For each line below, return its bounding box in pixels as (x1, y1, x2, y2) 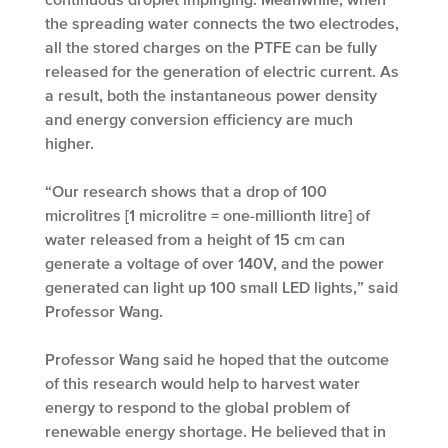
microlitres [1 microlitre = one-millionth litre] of (45, 206, 370, 225)
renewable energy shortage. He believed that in (45, 422, 386, 441)
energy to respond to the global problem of (45, 398, 350, 417)
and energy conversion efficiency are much (45, 110, 353, 129)
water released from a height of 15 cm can (45, 230, 345, 249)
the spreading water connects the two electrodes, (45, 14, 399, 33)
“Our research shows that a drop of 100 (45, 182, 327, 201)
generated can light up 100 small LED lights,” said (45, 278, 398, 297)
